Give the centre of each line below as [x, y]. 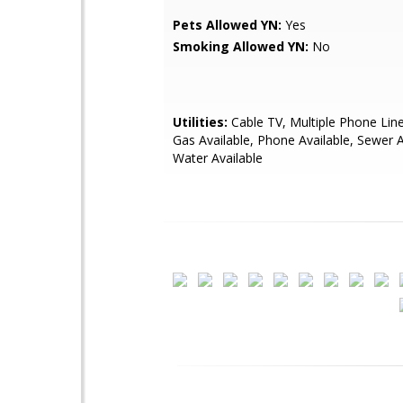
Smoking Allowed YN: [241, 46]
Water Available [218, 158]
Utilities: [200, 122]
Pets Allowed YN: [227, 25]
